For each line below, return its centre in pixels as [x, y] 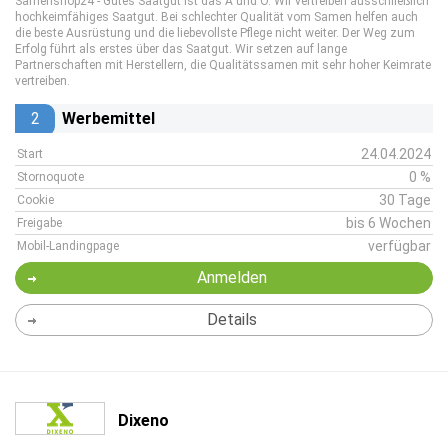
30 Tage [405, 200]
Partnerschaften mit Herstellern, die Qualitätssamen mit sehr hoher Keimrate [223, 65]
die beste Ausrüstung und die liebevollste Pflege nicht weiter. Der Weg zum [215, 33]
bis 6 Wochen [388, 223]
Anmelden [231, 277]
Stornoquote [50, 177]
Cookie [35, 200]
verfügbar [399, 246]
